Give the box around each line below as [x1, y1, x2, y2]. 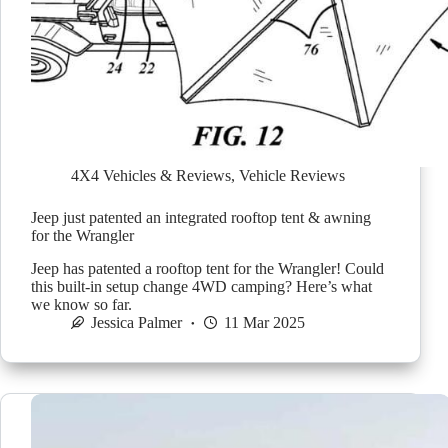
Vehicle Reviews [239, 166, 345, 184]
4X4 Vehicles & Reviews [71, 166, 231, 184]
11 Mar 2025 [224, 313, 305, 331]
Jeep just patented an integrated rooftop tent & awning [31, 208, 371, 226]
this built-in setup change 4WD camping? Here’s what [31, 277, 372, 295]
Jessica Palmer [91, 313, 182, 331]
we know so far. [31, 295, 132, 313]
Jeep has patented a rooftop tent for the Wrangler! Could [31, 259, 384, 277]
